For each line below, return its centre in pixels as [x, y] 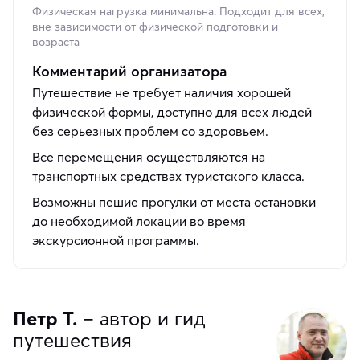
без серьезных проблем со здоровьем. [152, 131]
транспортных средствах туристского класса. [170, 176]
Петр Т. [45, 319]
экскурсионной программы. [116, 241]
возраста [56, 42]
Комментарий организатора [129, 72]
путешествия [72, 341]
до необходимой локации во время [139, 221]
